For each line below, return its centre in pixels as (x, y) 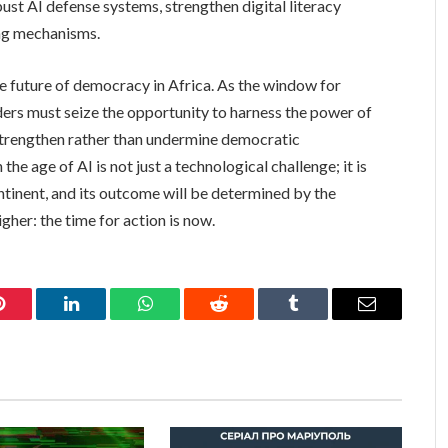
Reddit (241, 318)
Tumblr (318, 318)
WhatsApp (182, 318)
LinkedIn (102, 318)
